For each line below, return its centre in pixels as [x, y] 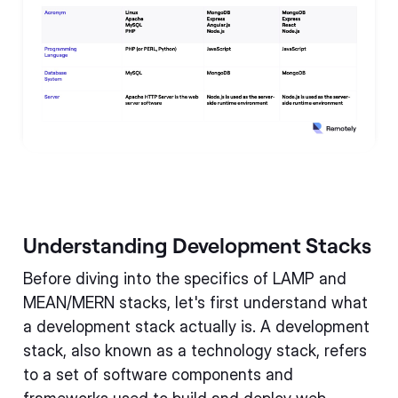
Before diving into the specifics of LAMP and [185, 278]
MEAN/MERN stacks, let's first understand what [195, 302]
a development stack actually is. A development [196, 326]
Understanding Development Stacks [197, 244]
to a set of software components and [158, 374]
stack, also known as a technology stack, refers [195, 350]
